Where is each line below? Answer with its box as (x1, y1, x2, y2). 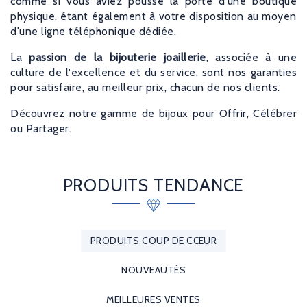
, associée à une (206, 51, 297, 64)
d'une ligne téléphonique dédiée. (10, 25, 176, 38)
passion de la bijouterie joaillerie (29, 51, 206, 64)
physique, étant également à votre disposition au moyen (10, 10, 297, 23)
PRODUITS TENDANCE (62, 175, 245, 196)
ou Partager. (10, 122, 71, 136)
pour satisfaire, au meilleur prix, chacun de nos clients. (10, 81, 280, 95)
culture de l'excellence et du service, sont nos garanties (10, 66, 297, 79)
